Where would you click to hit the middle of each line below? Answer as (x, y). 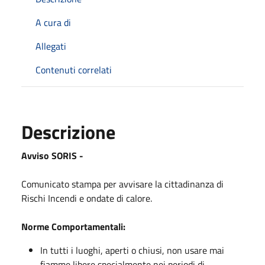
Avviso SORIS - (54, 156)
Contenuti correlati (74, 70)
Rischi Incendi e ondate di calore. (87, 198)
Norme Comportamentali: (73, 227)
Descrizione (68, 132)
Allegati (51, 46)
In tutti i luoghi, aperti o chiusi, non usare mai (132, 250)
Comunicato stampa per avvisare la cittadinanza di (122, 184)
